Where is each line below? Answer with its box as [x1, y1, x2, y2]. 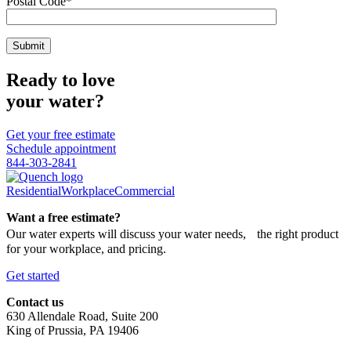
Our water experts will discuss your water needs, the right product [6, 226, 338, 241]
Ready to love [6, 69, 115, 90]
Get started [6, 268, 60, 282]
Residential [6, 183, 61, 197]
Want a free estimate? [6, 210, 121, 224]
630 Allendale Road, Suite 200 [6, 309, 158, 323]
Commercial [114, 183, 175, 197]
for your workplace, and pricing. [6, 241, 166, 255]
